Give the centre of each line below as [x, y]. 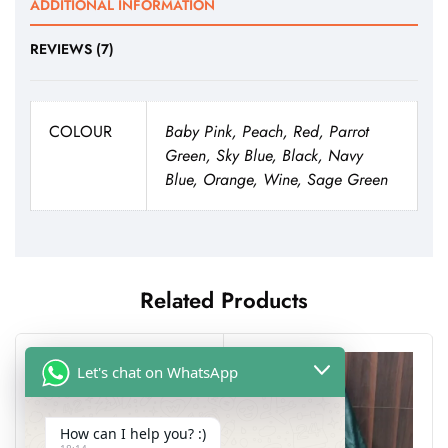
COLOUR [80, 132]
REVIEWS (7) [72, 49]
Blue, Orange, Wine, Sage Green [276, 180]
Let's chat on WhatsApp [157, 371]
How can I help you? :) [133, 433]
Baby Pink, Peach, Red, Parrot [267, 132]
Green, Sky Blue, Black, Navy [264, 156]
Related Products [224, 299]
